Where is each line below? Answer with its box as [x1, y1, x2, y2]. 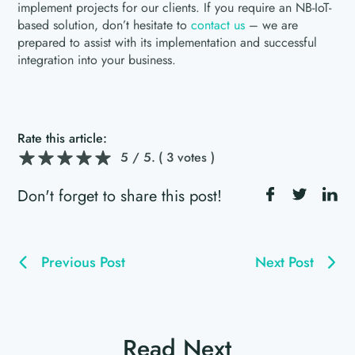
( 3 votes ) [158, 148, 216, 167]
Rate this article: [17, 128, 108, 147]
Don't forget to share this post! [17, 184, 223, 208]
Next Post [254, 251, 314, 273]
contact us [191, 15, 246, 34]
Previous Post [41, 251, 126, 273]
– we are [245, 15, 299, 34]
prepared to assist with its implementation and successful [17, 32, 318, 52]
